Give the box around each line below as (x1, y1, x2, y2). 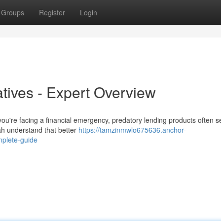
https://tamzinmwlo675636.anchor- (78, 125, 186, 135)
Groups (1, 7, 24, 17)
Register (39, 7, 65, 17)
